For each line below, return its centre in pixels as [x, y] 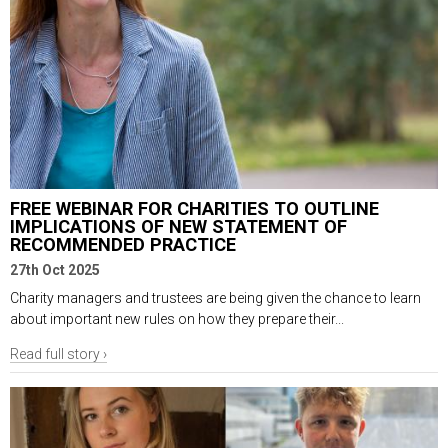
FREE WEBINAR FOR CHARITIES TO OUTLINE [194, 208]
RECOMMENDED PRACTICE [123, 244]
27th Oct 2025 [55, 270]
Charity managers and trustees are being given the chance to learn [215, 298]
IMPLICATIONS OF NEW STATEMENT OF [178, 226]
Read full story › [58, 354]
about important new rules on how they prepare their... [177, 319]
